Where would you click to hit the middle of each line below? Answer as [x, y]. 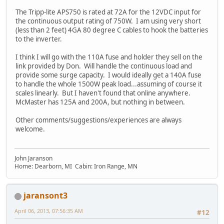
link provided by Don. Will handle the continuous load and [104, 66]
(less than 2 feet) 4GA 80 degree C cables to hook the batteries [112, 30]
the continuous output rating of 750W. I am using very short [108, 21]
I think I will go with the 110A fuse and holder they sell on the [109, 57]
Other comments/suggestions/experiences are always [98, 120]
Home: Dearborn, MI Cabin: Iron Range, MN [76, 166]
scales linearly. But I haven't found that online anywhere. [103, 93]
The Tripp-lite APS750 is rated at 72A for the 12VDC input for [108, 12]
